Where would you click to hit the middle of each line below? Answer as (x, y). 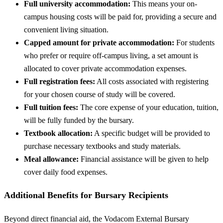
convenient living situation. (66, 30)
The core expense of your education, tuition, (148, 108)
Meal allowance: (51, 159)
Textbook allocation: (58, 133)
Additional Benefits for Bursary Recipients (86, 195)
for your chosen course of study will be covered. (100, 95)
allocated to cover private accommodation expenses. (105, 69)
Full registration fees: (59, 82)
